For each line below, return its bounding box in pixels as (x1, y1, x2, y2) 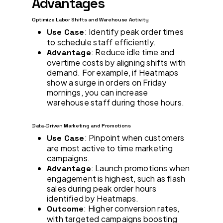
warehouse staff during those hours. (47, 97, 184, 108)
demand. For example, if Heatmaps (47, 67, 179, 78)
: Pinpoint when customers (84, 132, 185, 143)
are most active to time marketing (47, 142, 173, 153)
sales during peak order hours (47, 183, 156, 194)
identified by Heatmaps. (47, 193, 139, 204)
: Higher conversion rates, (84, 203, 180, 214)
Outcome (47, 203, 84, 214)
